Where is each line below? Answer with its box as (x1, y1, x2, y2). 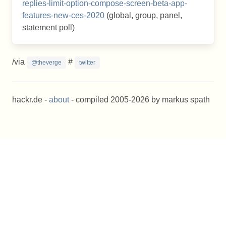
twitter (79, 59, 95, 66)
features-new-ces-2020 (22, 11, 104, 20)
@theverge (31, 59, 62, 66)
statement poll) (22, 23, 75, 32)
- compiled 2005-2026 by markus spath (69, 95, 210, 104)
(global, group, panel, (104, 11, 182, 20)
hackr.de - (12, 95, 49, 104)
